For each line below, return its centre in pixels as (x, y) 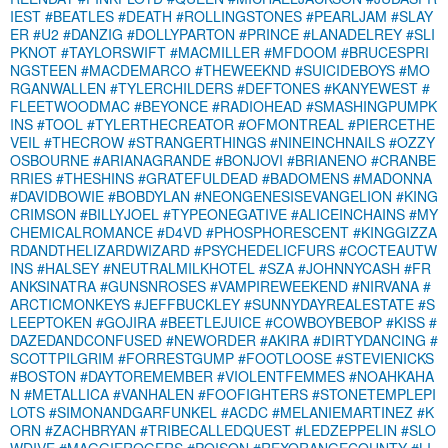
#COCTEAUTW (388, 249)
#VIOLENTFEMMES (281, 375)
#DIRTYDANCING (369, 339)
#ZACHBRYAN (90, 429)
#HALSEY (68, 267)
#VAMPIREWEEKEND (279, 285)
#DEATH (145, 15)
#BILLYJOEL (119, 213)
